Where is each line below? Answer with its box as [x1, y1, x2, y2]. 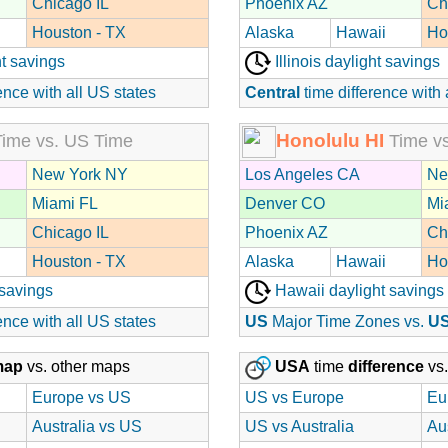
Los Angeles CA [245, 165, 360, 183]
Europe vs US [32, 388, 131, 406]
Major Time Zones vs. [268, 312, 428, 330]
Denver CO [245, 194, 325, 212]
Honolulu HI [276, 128, 384, 151]
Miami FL [32, 194, 98, 212]
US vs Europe [245, 388, 344, 406]
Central [245, 83, 300, 101]
